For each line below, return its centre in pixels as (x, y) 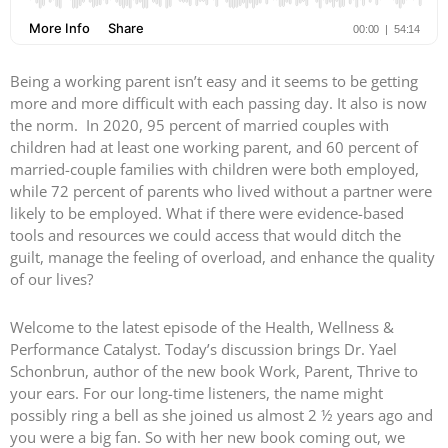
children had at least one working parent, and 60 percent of (214, 147)
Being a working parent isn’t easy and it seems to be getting (214, 81)
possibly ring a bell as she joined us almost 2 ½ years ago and (221, 415)
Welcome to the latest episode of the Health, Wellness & (202, 327)
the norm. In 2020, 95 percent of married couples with (199, 125)
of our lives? (51, 279)
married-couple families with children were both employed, (214, 169)
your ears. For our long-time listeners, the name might (196, 393)
